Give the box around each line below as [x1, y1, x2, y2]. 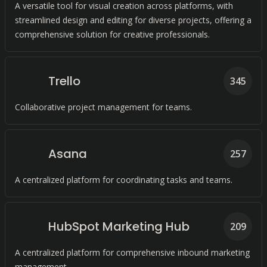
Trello [48, 73, 80, 89]
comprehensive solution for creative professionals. [15, 29, 210, 40]
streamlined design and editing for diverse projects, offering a [15, 14, 252, 26]
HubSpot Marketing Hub [48, 218, 190, 235]
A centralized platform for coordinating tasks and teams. [15, 174, 232, 185]
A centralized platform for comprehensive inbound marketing [15, 247, 250, 258]
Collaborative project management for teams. [15, 101, 192, 113]
